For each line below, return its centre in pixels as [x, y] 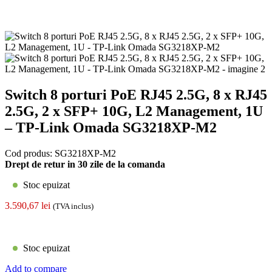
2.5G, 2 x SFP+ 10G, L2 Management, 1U [134, 111]
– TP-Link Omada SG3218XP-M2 [111, 127]
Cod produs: [30, 153]
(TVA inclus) [73, 206]
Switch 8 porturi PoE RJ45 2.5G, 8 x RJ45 [136, 94]
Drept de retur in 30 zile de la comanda [85, 164]
